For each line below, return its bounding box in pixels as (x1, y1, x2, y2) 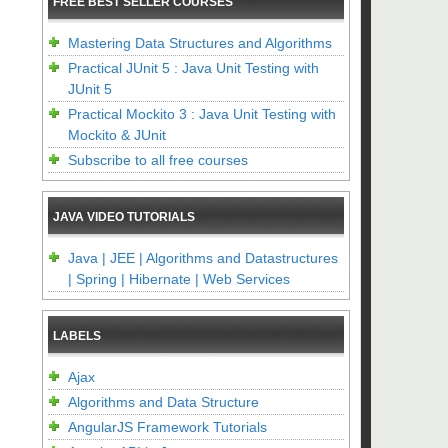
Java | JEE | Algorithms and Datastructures (68, 250, 338, 266)
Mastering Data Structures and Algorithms (68, 35, 332, 51)
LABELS (53, 329, 101, 343)
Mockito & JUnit (68, 127, 166, 143)
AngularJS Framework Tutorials (68, 419, 267, 435)
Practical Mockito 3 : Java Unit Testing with (68, 106, 336, 122)
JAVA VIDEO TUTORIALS (53, 210, 195, 224)
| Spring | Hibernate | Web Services (68, 271, 290, 287)
